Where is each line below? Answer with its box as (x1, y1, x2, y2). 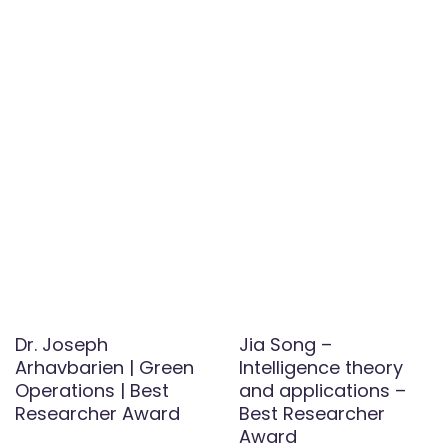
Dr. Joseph (15, 332, 108, 358)
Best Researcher (239, 401, 385, 427)
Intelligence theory (239, 355, 403, 381)
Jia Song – (239, 332, 332, 358)
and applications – (239, 378, 406, 404)
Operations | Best (15, 378, 169, 404)
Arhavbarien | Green (15, 355, 194, 381)
